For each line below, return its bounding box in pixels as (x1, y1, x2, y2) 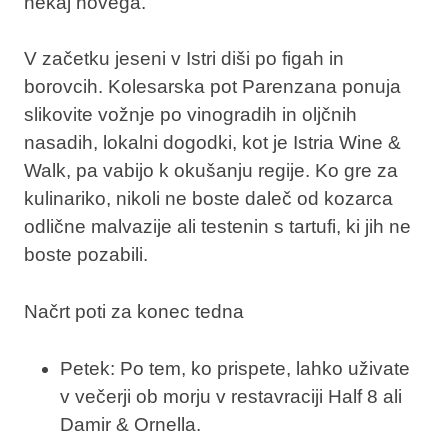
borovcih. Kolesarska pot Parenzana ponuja (23, 76, 401, 98)
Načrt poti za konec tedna (23, 300, 244, 322)
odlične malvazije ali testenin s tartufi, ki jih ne (23, 216, 411, 238)
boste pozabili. (23, 244, 148, 266)
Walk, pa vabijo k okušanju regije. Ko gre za (23, 160, 398, 182)
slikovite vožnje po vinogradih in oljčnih (23, 104, 357, 126)
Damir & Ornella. (59, 413, 201, 435)
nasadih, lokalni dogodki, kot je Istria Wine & (23, 132, 401, 154)
